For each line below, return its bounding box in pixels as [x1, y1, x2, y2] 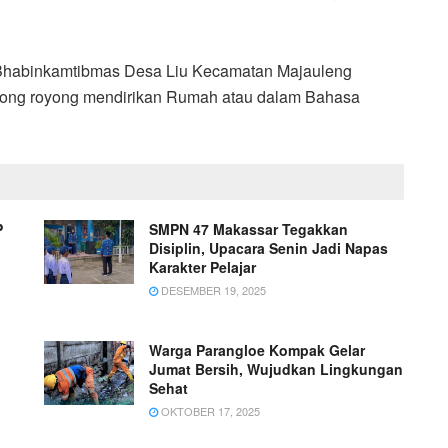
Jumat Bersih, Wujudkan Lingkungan [149, 358, 403, 379]
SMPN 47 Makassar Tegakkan [149, 218, 348, 239]
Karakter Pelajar [149, 256, 256, 277]
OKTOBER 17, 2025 [158, 402, 260, 419]
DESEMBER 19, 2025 [158, 281, 266, 298]
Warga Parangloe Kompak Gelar [149, 339, 365, 360]
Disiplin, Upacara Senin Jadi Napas [149, 237, 388, 258]
